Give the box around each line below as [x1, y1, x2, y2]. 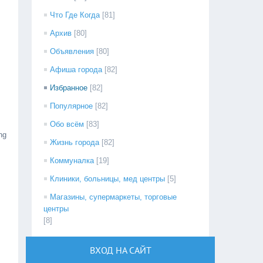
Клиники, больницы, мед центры [50, 174, 166, 183]
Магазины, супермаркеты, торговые [50, 193, 177, 201]
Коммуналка [50, 156, 95, 165]
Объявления [50, 47, 95, 56]
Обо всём [50, 120, 85, 129]
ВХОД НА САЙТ [89, 244, 151, 256]
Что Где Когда [50, 11, 100, 19]
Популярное [50, 102, 93, 110]
